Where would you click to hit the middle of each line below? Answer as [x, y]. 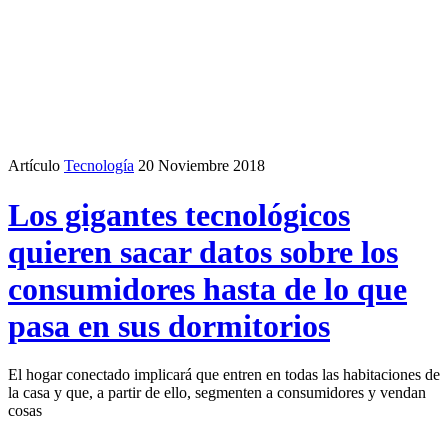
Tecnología [99, 166]
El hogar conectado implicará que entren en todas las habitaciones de [224, 375]
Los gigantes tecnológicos [179, 214]
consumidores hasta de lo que [207, 288]
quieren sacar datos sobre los [203, 251]
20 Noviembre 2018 [201, 166]
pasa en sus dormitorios [169, 325]
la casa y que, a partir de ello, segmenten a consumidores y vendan [217, 393]
